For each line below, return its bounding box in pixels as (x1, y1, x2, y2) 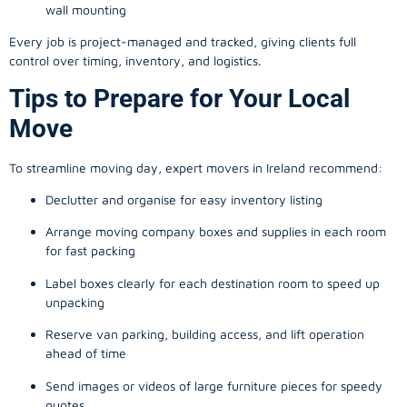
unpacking (45, 293, 104, 310)
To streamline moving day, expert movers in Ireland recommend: (9, 159, 382, 175)
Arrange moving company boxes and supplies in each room (45, 223, 386, 240)
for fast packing (45, 243, 135, 259)
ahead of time (45, 345, 126, 362)
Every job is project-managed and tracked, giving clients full (9, 34, 356, 50)
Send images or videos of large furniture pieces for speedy (45, 377, 382, 393)
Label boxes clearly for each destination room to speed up (45, 274, 380, 291)
